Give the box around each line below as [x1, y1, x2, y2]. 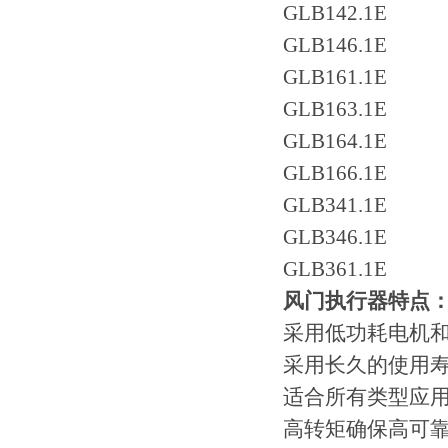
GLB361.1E [283, 257, 387, 281]
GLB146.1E [283, 33, 387, 57]
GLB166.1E [283, 161, 387, 185]
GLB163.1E [283, 97, 387, 121]
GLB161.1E [283, 65, 387, 89]
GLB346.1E [283, 225, 387, 249]
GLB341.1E [283, 193, 387, 217]
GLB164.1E [283, 129, 387, 153]
